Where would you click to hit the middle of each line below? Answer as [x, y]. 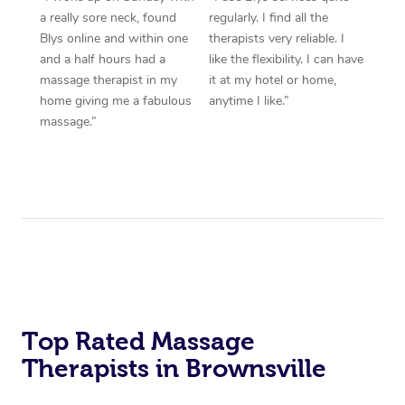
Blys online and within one [113, 38]
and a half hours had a [102, 59]
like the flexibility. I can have [286, 59]
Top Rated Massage [138, 342]
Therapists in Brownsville [174, 369]
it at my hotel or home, [273, 80]
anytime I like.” [249, 100]
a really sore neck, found [108, 17]
